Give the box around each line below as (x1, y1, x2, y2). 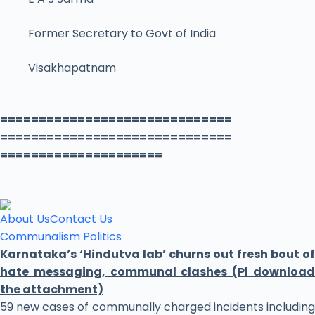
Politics (83, 229, 122, 245)
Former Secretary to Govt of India (28, 25, 216, 42)
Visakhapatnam (28, 60, 116, 77)
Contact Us (50, 211, 112, 228)
